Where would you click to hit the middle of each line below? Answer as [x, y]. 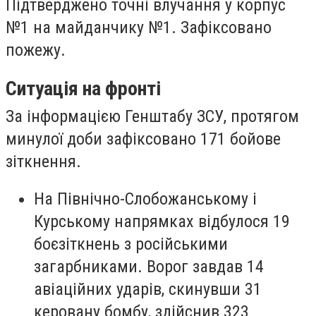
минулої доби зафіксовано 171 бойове [143, 139]
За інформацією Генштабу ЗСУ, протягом [152, 116]
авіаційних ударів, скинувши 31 [148, 290]
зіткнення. [43, 161]
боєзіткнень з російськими [131, 244]
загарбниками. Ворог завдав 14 [149, 267]
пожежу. [36, 50]
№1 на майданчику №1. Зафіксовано [139, 28]
